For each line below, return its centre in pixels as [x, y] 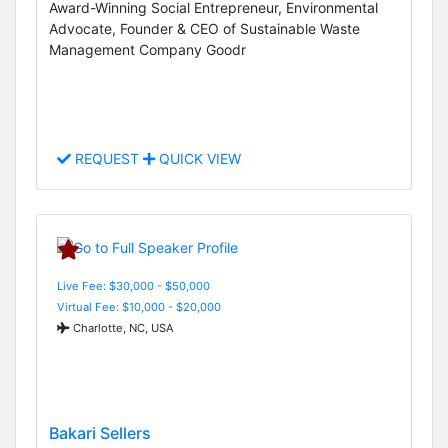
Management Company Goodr [147, 50]
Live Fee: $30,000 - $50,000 [133, 285]
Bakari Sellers [100, 433]
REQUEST [107, 159]
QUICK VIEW [198, 159]
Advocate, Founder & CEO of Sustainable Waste [204, 29]
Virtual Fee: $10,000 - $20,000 [139, 306]
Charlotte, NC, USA [122, 327]
